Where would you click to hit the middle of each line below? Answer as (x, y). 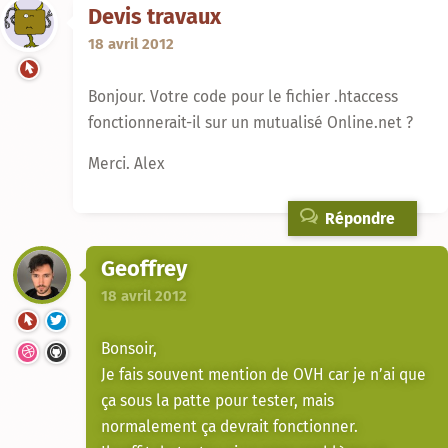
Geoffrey (144, 268)
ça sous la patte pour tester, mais (217, 400)
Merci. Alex (126, 164)
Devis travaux (154, 16)
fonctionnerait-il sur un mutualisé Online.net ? (250, 122)
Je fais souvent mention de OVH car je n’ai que (263, 374)
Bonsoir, (129, 348)
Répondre (357, 219)
